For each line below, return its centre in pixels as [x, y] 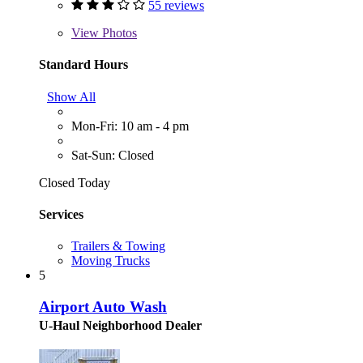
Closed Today [75, 182]
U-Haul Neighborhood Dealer [120, 325]
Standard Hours [83, 65]
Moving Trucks [111, 261]
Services [61, 214]
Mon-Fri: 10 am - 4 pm [130, 126]
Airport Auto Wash [103, 306]
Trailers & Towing [118, 246]
